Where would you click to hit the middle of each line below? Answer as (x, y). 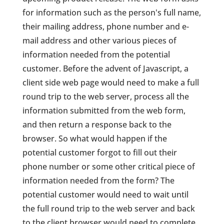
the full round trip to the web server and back (108, 209)
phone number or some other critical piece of (108, 167)
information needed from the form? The (98, 181)
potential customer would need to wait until (105, 195)
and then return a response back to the (97, 125)
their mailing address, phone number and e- (105, 27)
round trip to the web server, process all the (105, 97)
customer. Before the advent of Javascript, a (105, 69)
